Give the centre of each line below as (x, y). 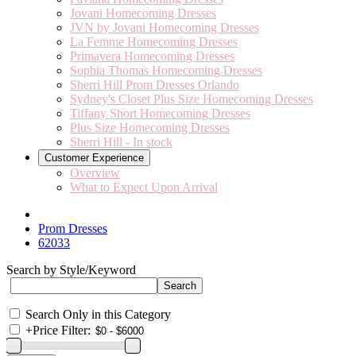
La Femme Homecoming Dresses (154, 42)
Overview (95, 173)
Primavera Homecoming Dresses (152, 56)
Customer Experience (94, 158)
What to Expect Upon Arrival (144, 187)
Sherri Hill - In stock (121, 142)
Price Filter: (62, 330)
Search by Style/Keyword (71, 270)
